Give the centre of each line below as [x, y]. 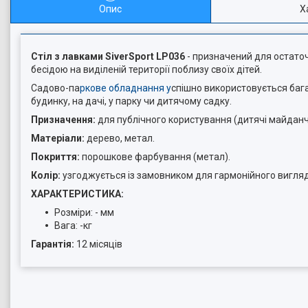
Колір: [47, 175]
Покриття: [56, 157]
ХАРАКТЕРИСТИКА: [77, 194]
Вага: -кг [73, 225]
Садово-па [55, 88]
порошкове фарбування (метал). [156, 157]
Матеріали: [59, 138]
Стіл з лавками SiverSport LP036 [108, 56]
